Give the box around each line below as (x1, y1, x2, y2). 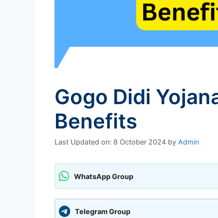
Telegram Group (75, 207, 130, 216)
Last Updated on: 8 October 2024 (54, 138, 166, 146)
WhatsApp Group (74, 172, 133, 181)
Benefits (54, 109, 137, 133)
